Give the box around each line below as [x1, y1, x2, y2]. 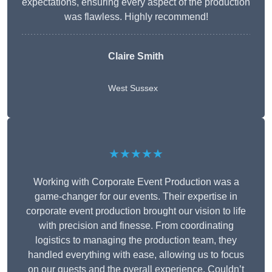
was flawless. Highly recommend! [64, 12, 208, 22]
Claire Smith [108, 51, 164, 62]
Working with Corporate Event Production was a [33, 177, 239, 188]
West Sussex [108, 83, 158, 93]
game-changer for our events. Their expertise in [35, 191, 237, 202]
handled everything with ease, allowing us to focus [28, 250, 244, 260]
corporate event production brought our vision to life [26, 206, 246, 217]
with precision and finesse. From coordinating [38, 220, 234, 231]
